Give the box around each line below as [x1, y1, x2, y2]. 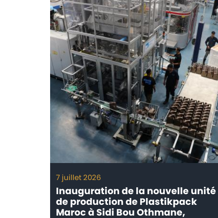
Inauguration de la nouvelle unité [55, 184, 216, 198]
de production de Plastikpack [55, 195, 197, 209]
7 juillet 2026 [55, 172, 101, 183]
